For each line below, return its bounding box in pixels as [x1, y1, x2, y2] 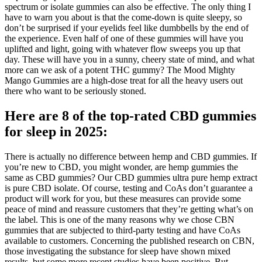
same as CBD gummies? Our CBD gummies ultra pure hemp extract [5, 173, 257, 183]
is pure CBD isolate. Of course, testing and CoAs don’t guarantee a [5, 183, 253, 194]
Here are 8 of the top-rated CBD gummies [5, 108, 256, 124]
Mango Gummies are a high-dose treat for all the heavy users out [5, 75, 243, 86]
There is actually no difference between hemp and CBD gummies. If [5, 151, 257, 162]
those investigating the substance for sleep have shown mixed [5, 246, 230, 257]
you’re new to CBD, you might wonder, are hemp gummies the [5, 162, 238, 173]
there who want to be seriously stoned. [5, 86, 146, 96]
